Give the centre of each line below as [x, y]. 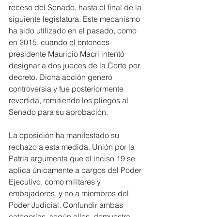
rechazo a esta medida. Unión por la [73, 147]
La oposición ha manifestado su [65, 135]
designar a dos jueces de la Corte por [75, 65]
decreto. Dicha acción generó [62, 77]
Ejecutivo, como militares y [56, 181]
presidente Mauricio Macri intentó [68, 54]
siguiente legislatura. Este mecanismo [75, 19]
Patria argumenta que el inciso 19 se [73, 158]
